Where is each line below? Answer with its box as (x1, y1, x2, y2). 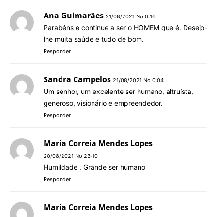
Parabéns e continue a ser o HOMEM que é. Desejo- (44, 23, 207, 31)
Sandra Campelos (44, 74, 111, 85)
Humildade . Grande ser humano (44, 162, 145, 171)
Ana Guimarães (44, 10, 104, 21)
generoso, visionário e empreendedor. (44, 98, 163, 107)
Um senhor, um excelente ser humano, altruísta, (44, 87, 193, 95)
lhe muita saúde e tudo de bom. (44, 34, 144, 43)
